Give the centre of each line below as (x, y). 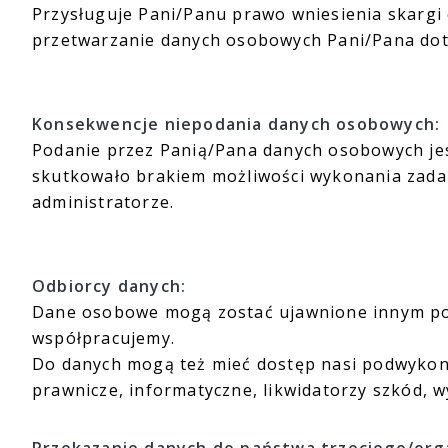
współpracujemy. (103, 338)
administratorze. (103, 202)
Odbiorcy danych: (109, 286)
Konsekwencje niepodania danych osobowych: (236, 124)
